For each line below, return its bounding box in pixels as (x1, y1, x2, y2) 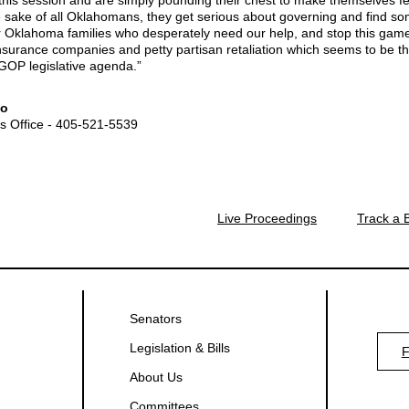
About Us (129, 370, 183, 384)
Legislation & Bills (129, 341, 230, 355)
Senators (129, 311, 182, 326)
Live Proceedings (217, 211, 317, 225)
